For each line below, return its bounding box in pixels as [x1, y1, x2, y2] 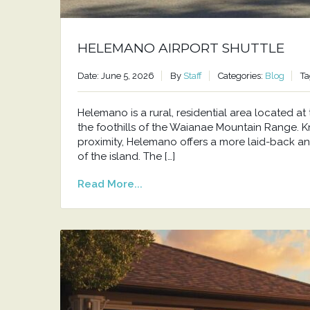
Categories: [218, 71, 265, 81]
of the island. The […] [77, 150, 175, 163]
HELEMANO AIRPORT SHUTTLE [77, 40, 284, 56]
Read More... [77, 178, 143, 190]
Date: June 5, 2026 [77, 71, 154, 81]
